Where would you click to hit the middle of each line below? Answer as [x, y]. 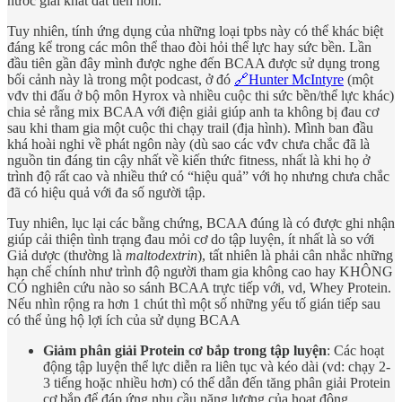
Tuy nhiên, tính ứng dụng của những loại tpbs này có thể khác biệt [195, 31]
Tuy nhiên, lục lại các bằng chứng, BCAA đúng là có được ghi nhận [201, 223]
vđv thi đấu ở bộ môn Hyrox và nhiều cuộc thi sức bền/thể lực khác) [201, 96]
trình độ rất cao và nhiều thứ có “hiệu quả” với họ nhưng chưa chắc [198, 177]
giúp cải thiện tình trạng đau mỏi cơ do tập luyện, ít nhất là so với [191, 240]
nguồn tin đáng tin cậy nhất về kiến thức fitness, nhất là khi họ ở [188, 161]
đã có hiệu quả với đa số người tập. [106, 193]
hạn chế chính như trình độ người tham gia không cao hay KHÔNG [200, 272]
